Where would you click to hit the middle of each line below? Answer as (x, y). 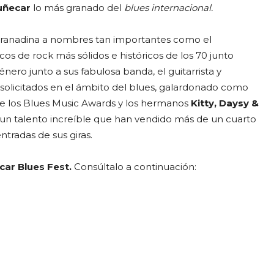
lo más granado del (77, 7)
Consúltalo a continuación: (135, 166)
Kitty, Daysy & (225, 103)
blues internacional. (168, 7)
